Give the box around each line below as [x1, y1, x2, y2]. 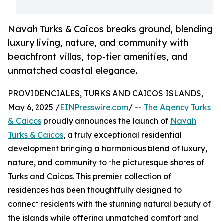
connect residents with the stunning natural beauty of [8, 199, 211, 209]
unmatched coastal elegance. [8, 65, 138, 76]
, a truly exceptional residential [63, 130, 182, 140]
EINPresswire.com [60, 102, 128, 112]
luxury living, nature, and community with [8, 37, 188, 48]
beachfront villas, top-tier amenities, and [8, 51, 188, 62]
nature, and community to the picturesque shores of [8, 157, 204, 168]
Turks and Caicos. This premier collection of [8, 171, 171, 182]
